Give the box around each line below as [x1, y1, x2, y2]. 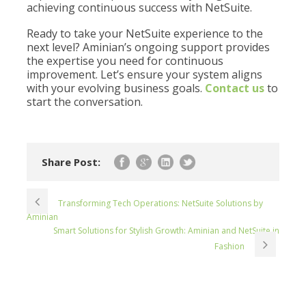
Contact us [205, 81, 264, 96]
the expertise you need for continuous [27, 53, 223, 68]
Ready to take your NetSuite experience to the [27, 26, 263, 41]
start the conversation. [27, 94, 143, 109]
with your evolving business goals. [27, 81, 205, 96]
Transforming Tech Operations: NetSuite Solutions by [58, 197, 263, 209]
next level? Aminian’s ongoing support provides [27, 40, 270, 55]
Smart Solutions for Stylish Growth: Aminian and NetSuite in [53, 225, 279, 236]
